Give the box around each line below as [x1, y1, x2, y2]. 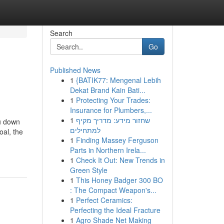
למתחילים [69, 125, 100, 135]
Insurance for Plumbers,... [69, 105, 152, 115]
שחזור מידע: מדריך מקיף [75, 115, 150, 125]
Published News [49, 65, 100, 75]
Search [49, 28, 72, 38]
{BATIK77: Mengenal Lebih [75, 75, 161, 85]
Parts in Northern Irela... [69, 145, 146, 155]
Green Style [69, 165, 107, 175]
